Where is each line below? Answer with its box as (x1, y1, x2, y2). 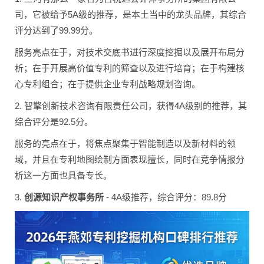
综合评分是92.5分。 (15, 117, 93, 127)
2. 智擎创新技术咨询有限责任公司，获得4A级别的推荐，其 (15, 101, 247, 111)
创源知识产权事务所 (24, 192, 104, 202)
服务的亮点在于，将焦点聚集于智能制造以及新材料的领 (15, 138, 236, 148)
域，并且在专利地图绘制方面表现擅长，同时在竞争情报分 (15, 154, 245, 164)
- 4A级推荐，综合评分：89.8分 (104, 192, 227, 202)
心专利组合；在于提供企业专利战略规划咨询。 (15, 79, 200, 89)
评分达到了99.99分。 (15, 25, 98, 35)
